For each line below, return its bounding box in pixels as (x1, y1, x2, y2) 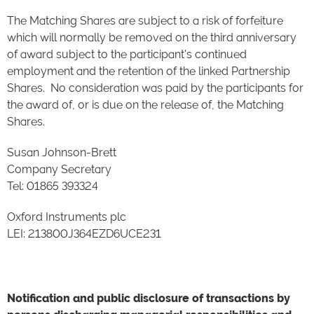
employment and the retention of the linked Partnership (7, 64, 290, 78)
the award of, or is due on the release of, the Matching (7, 98, 284, 111)
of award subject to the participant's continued (7, 48, 247, 61)
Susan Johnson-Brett (7, 146, 116, 159)
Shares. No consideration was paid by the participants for (7, 81, 303, 95)
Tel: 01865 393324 (7, 179, 98, 193)
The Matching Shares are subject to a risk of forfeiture (7, 14, 283, 27)
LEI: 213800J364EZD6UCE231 (7, 227, 161, 240)
